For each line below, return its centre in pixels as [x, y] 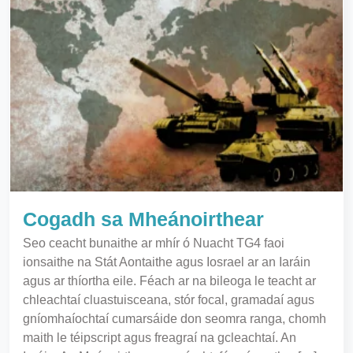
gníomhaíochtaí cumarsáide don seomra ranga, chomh [175, 319]
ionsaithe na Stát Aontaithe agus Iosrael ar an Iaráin [167, 262]
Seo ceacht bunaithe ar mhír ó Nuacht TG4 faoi [154, 243]
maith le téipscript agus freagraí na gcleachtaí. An [160, 338]
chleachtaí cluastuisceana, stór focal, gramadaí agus [169, 300]
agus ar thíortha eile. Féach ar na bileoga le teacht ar [169, 281]
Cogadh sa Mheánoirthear [143, 219]
